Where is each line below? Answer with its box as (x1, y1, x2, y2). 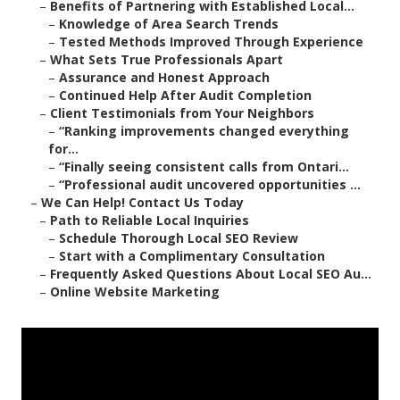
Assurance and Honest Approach (59, 69, 270, 87)
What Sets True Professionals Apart (50, 51, 283, 69)
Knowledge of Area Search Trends (59, 15, 279, 33)
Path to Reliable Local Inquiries (50, 212, 249, 229)
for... (48, 140, 79, 158)
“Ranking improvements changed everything (59, 122, 349, 140)
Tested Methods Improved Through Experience (59, 33, 363, 51)
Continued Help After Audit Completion (59, 87, 312, 104)
